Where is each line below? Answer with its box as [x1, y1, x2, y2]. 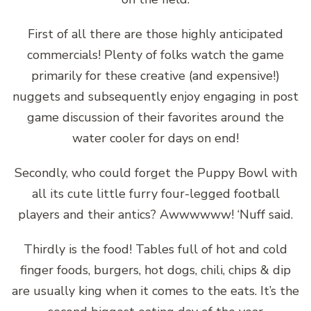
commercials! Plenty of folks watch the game [27, 46, 284, 63]
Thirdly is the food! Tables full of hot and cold [24, 240, 287, 258]
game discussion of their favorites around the [27, 108, 284, 126]
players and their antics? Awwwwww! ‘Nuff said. [18, 205, 293, 223]
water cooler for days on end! [72, 129, 239, 146]
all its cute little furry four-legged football [31, 185, 280, 202]
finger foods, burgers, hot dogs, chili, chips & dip [20, 261, 291, 278]
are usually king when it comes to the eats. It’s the [12, 282, 299, 299]
